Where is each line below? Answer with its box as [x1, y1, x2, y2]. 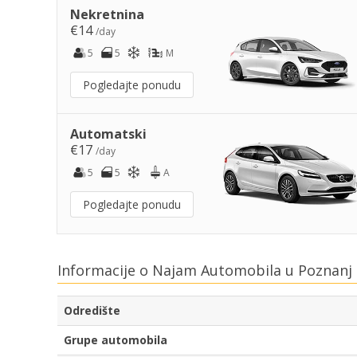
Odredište [64, 303, 120, 319]
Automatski [70, 124, 147, 143]
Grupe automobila [64, 332, 167, 348]
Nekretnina [70, 5, 144, 23]
